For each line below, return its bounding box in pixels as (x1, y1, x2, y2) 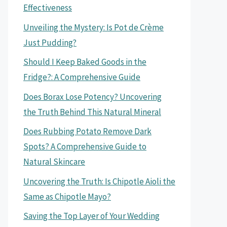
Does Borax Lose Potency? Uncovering (23, 91, 162, 102)
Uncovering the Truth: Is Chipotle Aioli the (23, 175, 175, 187)
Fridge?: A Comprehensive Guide (23, 71, 140, 83)
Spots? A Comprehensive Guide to (23, 141, 146, 152)
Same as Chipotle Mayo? (23, 191, 111, 202)
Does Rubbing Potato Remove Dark (23, 126, 152, 137)
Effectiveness (23, 2, 72, 13)
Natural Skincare (23, 156, 85, 167)
